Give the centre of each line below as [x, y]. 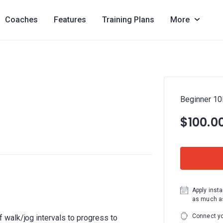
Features [70, 20]
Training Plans [128, 20]
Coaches [21, 20]
